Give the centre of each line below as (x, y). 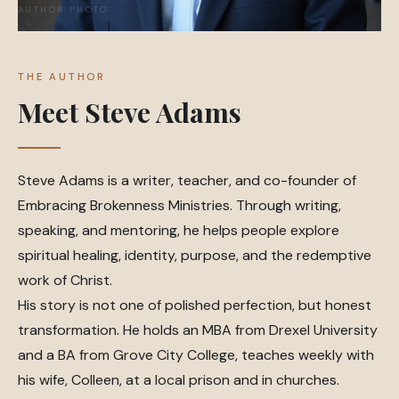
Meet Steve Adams (130, 112)
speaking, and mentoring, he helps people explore (179, 230)
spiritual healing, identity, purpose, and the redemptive (195, 255)
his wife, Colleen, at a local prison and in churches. (179, 380)
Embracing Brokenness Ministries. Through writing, (179, 205)
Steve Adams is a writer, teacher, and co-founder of (187, 180)
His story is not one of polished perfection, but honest (195, 305)
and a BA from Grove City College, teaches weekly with (196, 355)
